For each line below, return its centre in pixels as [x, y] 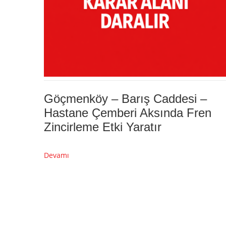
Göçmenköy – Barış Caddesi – [125, 98]
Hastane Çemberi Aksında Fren [128, 112]
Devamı [56, 155]
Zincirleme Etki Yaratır [103, 127]
